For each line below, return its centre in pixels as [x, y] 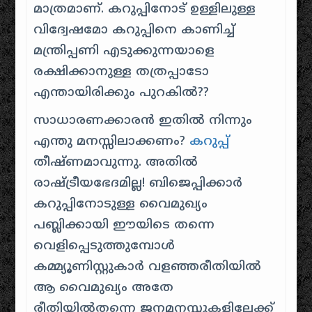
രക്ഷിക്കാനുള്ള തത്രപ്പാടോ [122, 72]
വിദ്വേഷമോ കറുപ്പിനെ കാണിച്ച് [134, 30]
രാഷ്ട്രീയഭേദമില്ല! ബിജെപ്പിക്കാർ [138, 184]
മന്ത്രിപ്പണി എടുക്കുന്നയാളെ [124, 51]
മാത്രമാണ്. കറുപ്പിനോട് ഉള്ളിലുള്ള [145, 9]
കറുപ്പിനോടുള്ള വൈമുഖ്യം [121, 204]
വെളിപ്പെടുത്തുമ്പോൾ [104, 246]
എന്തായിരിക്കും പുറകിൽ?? [122, 93]
